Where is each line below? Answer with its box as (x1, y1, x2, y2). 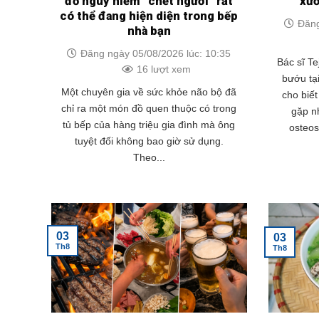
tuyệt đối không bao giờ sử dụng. (74, 135, 224, 147)
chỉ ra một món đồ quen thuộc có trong (61, 103, 237, 114)
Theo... (132, 152, 165, 163)
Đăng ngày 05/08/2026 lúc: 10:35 (80, 48, 231, 59)
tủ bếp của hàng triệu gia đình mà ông (63, 119, 236, 130)
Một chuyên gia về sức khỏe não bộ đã (61, 86, 237, 98)
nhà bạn (127, 24, 171, 38)
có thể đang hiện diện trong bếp (60, 9, 239, 23)
